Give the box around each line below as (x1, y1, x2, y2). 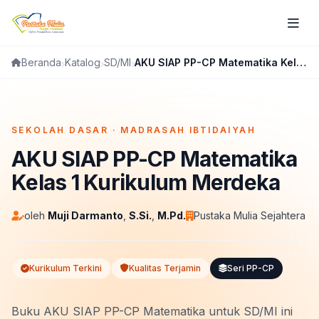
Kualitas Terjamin (129, 263, 201, 273)
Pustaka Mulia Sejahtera (194, 209, 305, 221)
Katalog (65, 56, 100, 68)
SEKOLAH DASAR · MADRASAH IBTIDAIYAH (11, 125, 256, 135)
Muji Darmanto (48, 209, 123, 221)
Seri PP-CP (227, 263, 274, 273)
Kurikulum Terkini (29, 263, 102, 273)
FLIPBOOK (248, 119, 288, 128)
